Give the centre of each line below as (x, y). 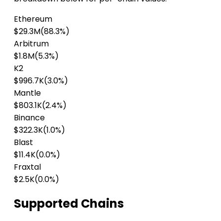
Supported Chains (69, 204)
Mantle (27, 93)
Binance (29, 117)
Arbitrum (31, 43)
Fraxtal (27, 167)
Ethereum (33, 19)
